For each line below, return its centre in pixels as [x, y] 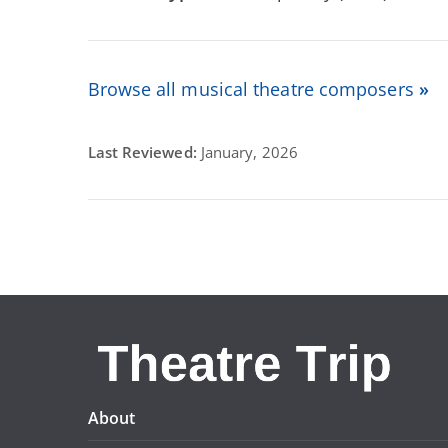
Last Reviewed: [144, 151]
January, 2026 [249, 151]
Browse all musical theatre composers [253, 88]
